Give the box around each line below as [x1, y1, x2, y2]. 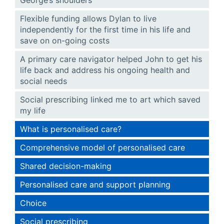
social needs [20, 75, 67, 86]
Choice [20, 197, 46, 208]
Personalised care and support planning [20, 179, 170, 189]
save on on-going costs [20, 35, 109, 45]
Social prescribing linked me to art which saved [20, 94, 200, 104]
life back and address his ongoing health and [20, 64, 190, 75]
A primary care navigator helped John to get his [20, 53, 202, 64]
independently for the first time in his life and [20, 24, 190, 34]
